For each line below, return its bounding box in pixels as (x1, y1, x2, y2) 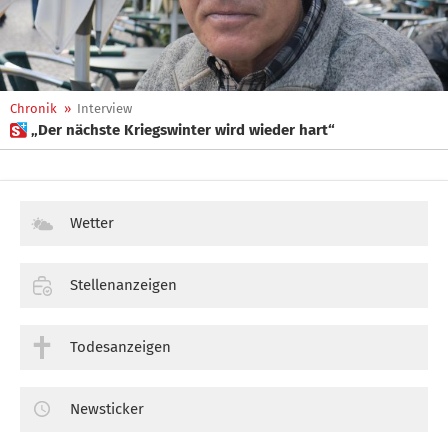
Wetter (70, 214, 114, 232)
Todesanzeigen (70, 337, 171, 356)
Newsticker (70, 399, 144, 418)
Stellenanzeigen (70, 275, 177, 294)
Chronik (10, 101, 57, 116)
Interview (77, 101, 132, 116)
